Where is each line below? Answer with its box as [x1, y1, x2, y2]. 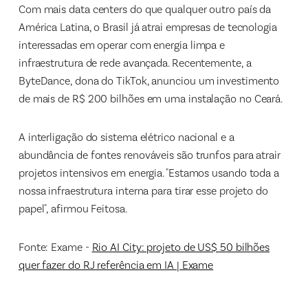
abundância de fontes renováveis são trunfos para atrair [18, 148, 280, 162]
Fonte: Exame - [18, 240, 92, 254]
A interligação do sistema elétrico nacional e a [18, 130, 234, 144]
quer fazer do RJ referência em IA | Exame [18, 258, 214, 272]
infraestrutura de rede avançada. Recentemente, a [18, 56, 252, 69]
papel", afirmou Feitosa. [18, 201, 127, 215]
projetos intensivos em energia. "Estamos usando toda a [18, 166, 280, 179]
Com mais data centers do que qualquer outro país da [18, 2, 272, 16]
